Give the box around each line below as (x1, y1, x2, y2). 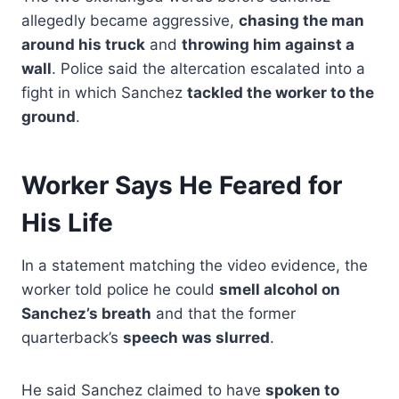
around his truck (21, 36, 145, 54)
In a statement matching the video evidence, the (21, 256, 368, 275)
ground (21, 108, 76, 126)
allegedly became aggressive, (21, 12, 239, 30)
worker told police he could (21, 281, 219, 299)
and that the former (151, 305, 296, 323)
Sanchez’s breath (21, 305, 151, 323)
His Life (21, 208, 113, 239)
